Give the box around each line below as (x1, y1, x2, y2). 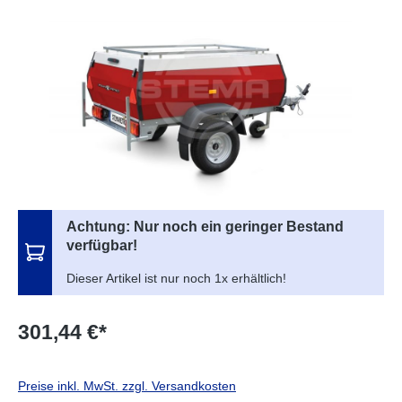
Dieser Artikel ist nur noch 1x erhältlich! (66, 270, 286, 285)
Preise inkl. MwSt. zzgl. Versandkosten (18, 378, 236, 393)
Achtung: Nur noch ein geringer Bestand (66, 218, 344, 234)
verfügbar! (66, 237, 137, 253)
